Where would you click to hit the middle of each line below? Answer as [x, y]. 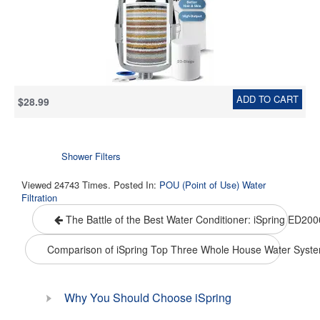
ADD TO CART [267, 99]
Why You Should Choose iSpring [148, 298]
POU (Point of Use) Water [212, 185]
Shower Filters [91, 156]
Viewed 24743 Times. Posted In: [90, 185]
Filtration [39, 198]
